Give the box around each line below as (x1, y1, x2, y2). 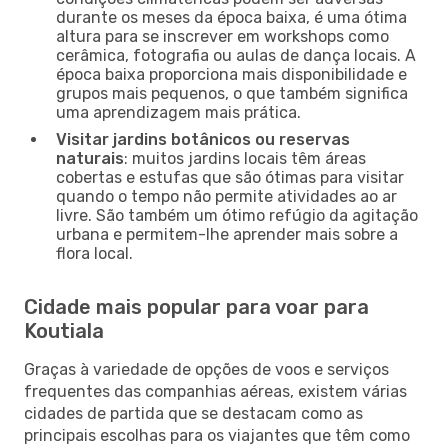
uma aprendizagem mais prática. (56, 102, 301, 122)
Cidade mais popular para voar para (24, 294, 369, 319)
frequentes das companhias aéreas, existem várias (24, 381, 407, 401)
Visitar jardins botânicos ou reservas (56, 129, 350, 149)
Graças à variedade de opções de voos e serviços (24, 359, 389, 379)
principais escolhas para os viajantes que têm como (24, 425, 410, 445)
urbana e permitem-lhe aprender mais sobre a (56, 224, 398, 244)
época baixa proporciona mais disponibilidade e (56, 64, 407, 84)
